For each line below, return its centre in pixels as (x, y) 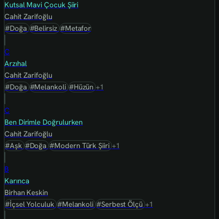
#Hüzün (82, 87)
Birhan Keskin (26, 193)
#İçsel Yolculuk (31, 205)
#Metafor (76, 29)
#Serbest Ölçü (120, 205)
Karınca (17, 181)
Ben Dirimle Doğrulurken (44, 122)
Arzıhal (16, 64)
